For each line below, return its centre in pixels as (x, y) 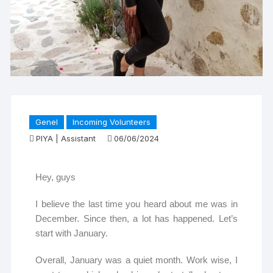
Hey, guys (56, 177)
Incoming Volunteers (112, 122)
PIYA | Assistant (66, 139)
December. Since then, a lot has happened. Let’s (136, 219)
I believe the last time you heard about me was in (136, 204)
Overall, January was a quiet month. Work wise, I (136, 260)
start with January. (72, 233)
